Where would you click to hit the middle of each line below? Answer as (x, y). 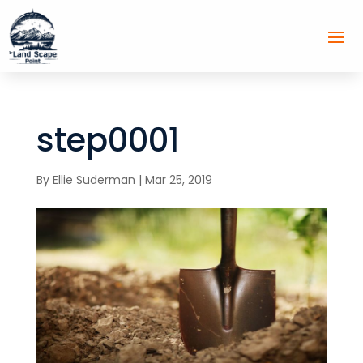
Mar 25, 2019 (178, 179)
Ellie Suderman (94, 179)
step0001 (108, 140)
